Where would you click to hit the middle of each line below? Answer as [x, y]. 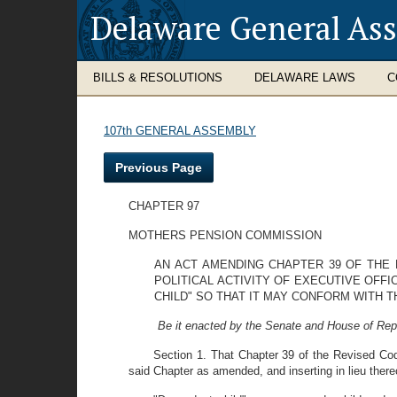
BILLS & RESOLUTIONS [158, 78]
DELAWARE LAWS [305, 78]
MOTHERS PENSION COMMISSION [225, 235]
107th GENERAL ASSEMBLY [180, 131]
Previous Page [159, 167]
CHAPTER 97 [164, 206]
